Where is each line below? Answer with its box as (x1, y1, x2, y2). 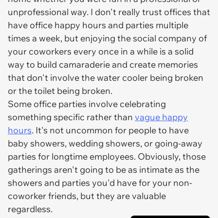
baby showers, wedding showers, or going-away (8, 138, 202, 149)
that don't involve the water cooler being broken (8, 72, 203, 83)
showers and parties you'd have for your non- (8, 177, 192, 188)
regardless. (8, 203, 54, 215)
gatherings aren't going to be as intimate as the (8, 164, 200, 175)
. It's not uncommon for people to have (32, 125, 189, 136)
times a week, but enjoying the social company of (8, 33, 207, 44)
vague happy (135, 111, 188, 123)
